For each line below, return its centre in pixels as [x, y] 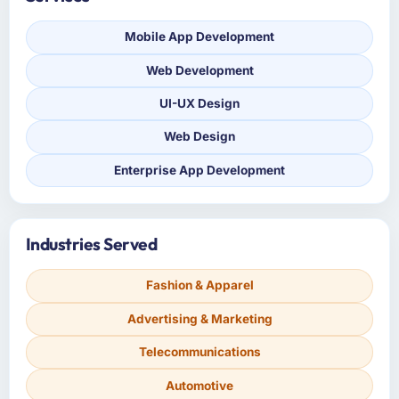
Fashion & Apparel [199, 285]
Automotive [199, 385]
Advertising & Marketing [199, 318]
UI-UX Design [199, 104]
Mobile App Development [199, 37]
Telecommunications [199, 352]
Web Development [199, 70]
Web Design [199, 137]
